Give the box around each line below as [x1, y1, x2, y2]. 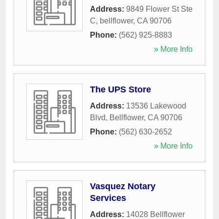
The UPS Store [90, 85, 151, 95]
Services [90, 193, 126, 203]
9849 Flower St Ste [126, 5, 193, 14]
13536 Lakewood [126, 102, 186, 110]
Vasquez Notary [90, 181, 155, 192]
